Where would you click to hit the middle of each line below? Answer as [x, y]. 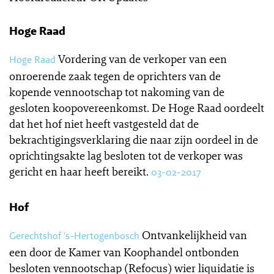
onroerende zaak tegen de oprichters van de [115, 76]
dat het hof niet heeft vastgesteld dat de [104, 124]
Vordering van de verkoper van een [143, 59]
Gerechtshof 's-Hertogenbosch [74, 236]
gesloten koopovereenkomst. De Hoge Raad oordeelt [137, 108]
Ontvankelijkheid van [194, 235]
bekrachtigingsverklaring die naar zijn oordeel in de [134, 139]
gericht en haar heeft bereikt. [79, 171]
